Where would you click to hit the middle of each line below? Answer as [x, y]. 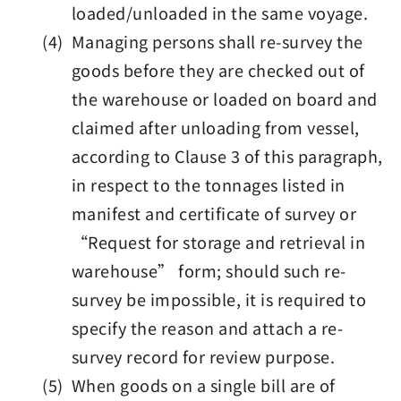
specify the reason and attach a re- [207, 328]
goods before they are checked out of [218, 70]
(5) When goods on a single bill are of [189, 385]
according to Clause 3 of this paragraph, [227, 156]
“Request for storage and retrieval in [218, 242]
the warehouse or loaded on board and [224, 98]
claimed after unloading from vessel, [215, 127]
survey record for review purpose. [203, 356]
